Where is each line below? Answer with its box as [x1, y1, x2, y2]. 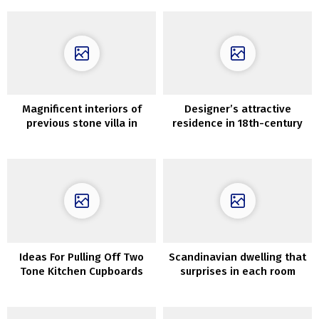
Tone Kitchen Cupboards [20, 264, 143, 278]
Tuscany [61, 131, 103, 145]
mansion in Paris [196, 131, 279, 145]
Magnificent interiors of [21, 103, 142, 116]
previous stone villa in [26, 117, 137, 130]
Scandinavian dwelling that [169, 250, 306, 263]
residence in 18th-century [172, 117, 303, 130]
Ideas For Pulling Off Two [19, 250, 144, 263]
